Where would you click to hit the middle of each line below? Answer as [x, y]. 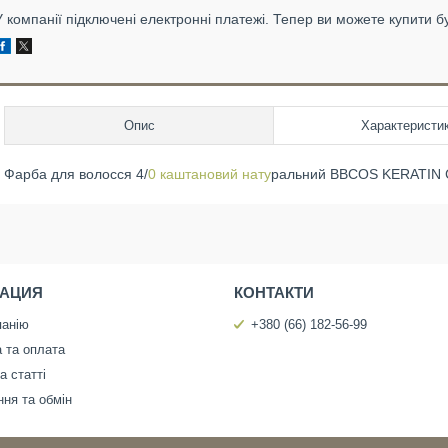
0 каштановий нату [209, 174]
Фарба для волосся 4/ [76, 174]
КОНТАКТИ [273, 292]
